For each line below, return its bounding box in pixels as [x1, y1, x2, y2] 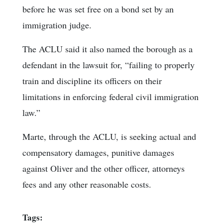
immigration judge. [22, 18, 92, 31]
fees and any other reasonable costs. [22, 178, 151, 190]
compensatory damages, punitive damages [22, 146, 174, 158]
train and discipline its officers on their [22, 74, 162, 87]
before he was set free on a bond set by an [22, 2, 174, 15]
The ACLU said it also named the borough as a [22, 42, 193, 55]
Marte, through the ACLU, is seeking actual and [22, 130, 196, 142]
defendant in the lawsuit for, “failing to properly [22, 58, 195, 71]
